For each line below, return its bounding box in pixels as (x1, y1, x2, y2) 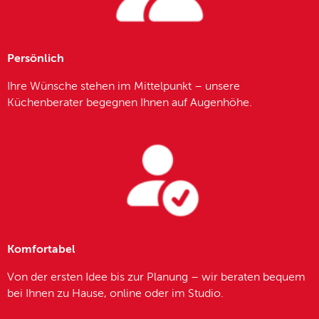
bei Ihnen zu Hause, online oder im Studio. (7, 288, 224, 300)
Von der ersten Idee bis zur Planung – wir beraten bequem (7, 272, 305, 284)
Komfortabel (7, 244, 75, 256)
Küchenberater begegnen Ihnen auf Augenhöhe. (7, 97, 252, 109)
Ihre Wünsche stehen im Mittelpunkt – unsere (7, 80, 240, 93)
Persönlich (7, 53, 64, 65)
